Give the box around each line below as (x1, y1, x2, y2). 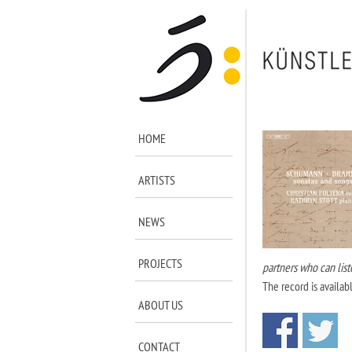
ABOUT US (138, 297, 183, 313)
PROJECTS (138, 255, 182, 271)
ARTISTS (138, 172, 175, 188)
